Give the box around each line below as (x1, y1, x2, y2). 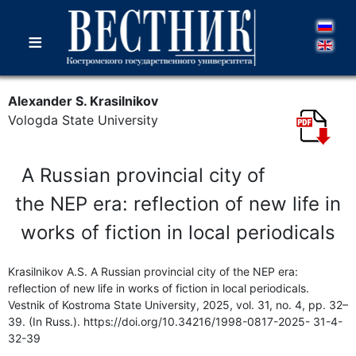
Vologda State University (8, 112, 158, 128)
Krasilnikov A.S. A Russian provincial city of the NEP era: (8, 265, 298, 278)
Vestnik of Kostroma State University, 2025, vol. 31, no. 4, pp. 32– (8, 298, 348, 311)
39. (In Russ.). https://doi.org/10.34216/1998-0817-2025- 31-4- (8, 315, 342, 328)
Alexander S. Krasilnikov (8, 93, 158, 109)
